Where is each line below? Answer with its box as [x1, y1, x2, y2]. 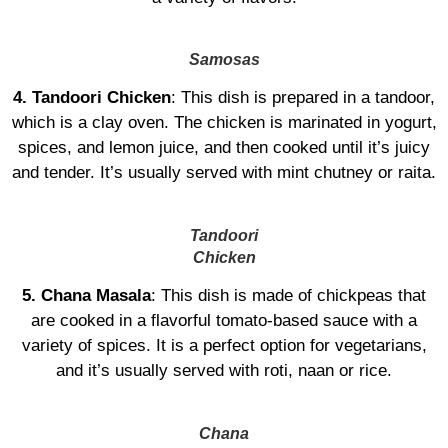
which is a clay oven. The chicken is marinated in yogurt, [11, 113, 437, 133]
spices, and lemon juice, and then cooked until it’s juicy [18, 138, 430, 158]
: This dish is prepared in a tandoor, [171, 88, 435, 108]
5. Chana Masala [22, 286, 151, 306]
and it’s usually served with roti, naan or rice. [56, 361, 392, 381]
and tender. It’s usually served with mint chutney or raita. [12, 163, 436, 183]
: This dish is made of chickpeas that [151, 286, 426, 306]
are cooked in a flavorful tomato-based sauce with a [31, 311, 417, 331]
